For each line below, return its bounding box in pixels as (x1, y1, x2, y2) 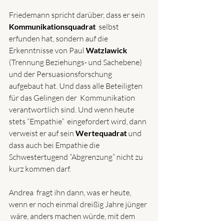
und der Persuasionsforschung (9, 69, 115, 79)
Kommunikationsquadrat (9, 22, 96, 32)
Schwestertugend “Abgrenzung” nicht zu (9, 152, 145, 162)
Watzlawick (86, 45, 127, 55)
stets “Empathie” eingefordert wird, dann (9, 116, 148, 127)
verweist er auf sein (9, 128, 75, 139)
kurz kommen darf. (9, 164, 71, 174)
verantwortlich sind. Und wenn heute (9, 105, 136, 115)
